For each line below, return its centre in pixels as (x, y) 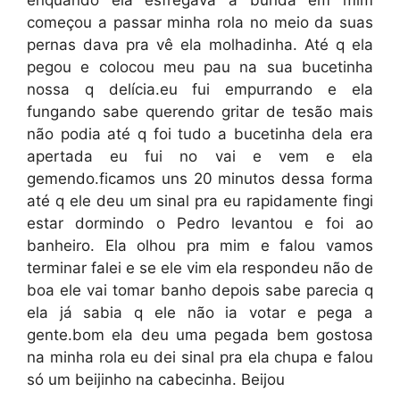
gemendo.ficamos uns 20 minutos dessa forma (200, 179)
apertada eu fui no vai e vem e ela (200, 156)
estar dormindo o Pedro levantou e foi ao (200, 223)
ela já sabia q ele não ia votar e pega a (200, 312)
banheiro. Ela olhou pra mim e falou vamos (200, 246)
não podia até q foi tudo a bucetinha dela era (200, 134)
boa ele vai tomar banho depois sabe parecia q (200, 290)
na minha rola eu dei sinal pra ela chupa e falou (200, 357)
